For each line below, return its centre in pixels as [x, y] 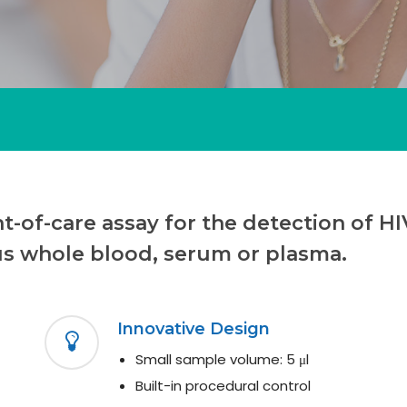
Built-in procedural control [223, 385]
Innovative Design [194, 328]
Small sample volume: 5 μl [223, 359]
